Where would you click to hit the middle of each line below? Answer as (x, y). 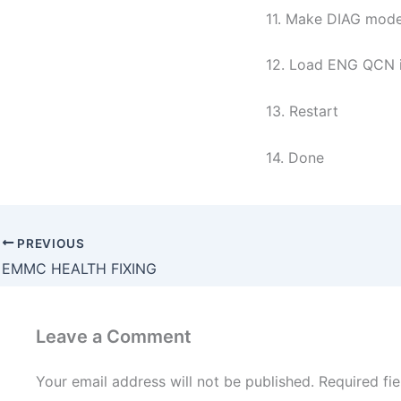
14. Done (297, 157)
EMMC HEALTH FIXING (79, 269)
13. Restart (304, 111)
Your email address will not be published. (175, 382)
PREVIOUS (49, 243)
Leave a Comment (114, 337)
